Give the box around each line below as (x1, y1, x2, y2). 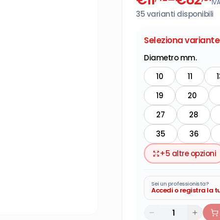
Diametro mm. (144, 52, 196, 63)
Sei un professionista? (151, 180, 209, 188)
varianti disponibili (145, 9, 214, 19)
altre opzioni (170, 148, 216, 159)
